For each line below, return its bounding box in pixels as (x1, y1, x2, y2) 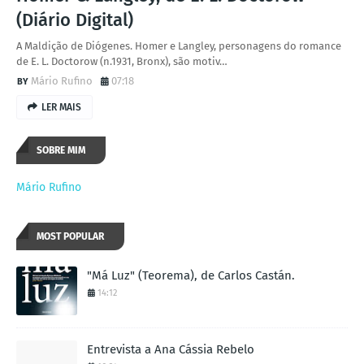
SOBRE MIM (37, 145, 85, 156)
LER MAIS (41, 102, 81, 113)
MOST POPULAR (37, 231, 104, 242)
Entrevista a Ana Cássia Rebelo (87, 342, 254, 357)
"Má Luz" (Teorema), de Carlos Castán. (87, 268, 295, 283)
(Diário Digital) (16, 9, 133, 31)
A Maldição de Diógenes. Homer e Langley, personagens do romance (16, 40, 341, 52)
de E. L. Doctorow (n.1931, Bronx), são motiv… (16, 55, 227, 67)
